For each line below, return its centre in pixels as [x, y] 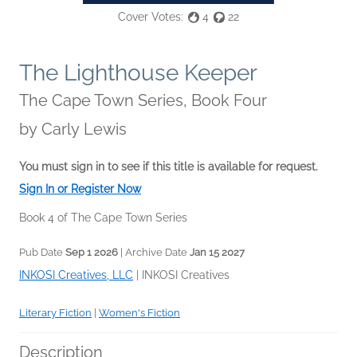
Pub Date [42, 252]
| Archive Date [154, 252]
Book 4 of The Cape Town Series [103, 217]
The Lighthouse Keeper [138, 73]
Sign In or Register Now [80, 188]
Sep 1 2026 [92, 252]
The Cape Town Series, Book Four [143, 100]
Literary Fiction [55, 312]
